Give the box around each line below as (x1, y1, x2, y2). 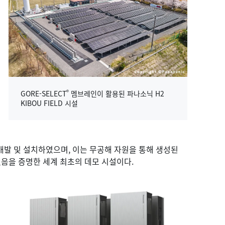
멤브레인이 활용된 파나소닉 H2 (69, 88, 165, 99)
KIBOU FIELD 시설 (21, 98, 78, 108)
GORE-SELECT (21, 88, 67, 99)
